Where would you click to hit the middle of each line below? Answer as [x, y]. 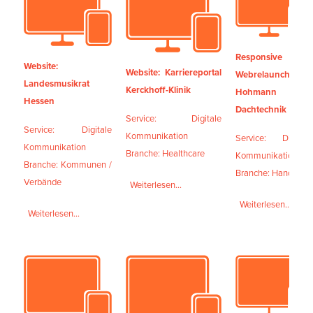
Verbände [43, 182]
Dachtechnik [261, 109]
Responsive [259, 57]
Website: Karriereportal [174, 73]
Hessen [39, 101]
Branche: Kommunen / [68, 165]
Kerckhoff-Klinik [159, 90]
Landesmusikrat [57, 84]
